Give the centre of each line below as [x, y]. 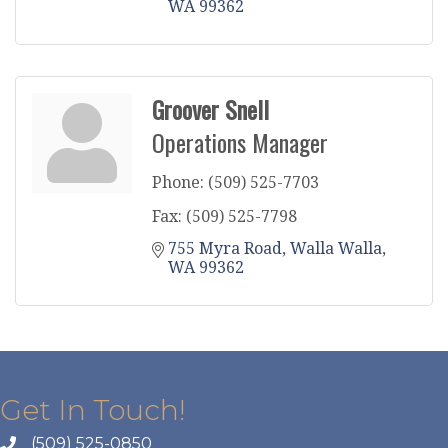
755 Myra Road [225, 247]
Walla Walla [336, 247]
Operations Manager [240, 141]
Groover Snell [210, 108]
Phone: [178, 181]
